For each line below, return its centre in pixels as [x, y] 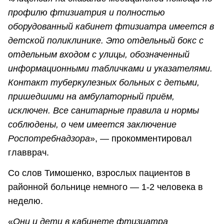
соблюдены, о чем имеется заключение [92, 124]
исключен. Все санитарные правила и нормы [103, 110]
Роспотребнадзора [49, 138]
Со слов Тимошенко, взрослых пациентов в [99, 173]
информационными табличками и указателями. [110, 68]
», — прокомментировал [141, 138]
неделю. [27, 201]
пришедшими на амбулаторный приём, [91, 96]
